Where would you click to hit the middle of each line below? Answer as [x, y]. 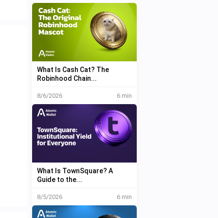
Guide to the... [59, 180]
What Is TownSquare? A [75, 171]
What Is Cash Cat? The [73, 70]
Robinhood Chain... [67, 78]
